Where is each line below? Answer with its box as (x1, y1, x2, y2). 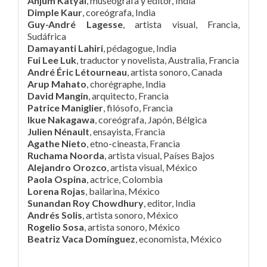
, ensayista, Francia (89, 126, 165, 138)
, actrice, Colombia (86, 173, 163, 185)
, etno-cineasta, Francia (86, 138, 180, 150)
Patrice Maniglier (27, 102, 103, 114)
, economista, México (135, 233, 222, 245)
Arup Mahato (27, 78, 86, 90)
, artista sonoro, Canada (127, 66, 222, 78)
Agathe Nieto (27, 138, 86, 150)
